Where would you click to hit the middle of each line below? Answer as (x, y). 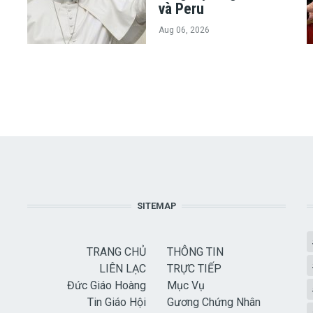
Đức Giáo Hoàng (106, 286)
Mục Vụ (185, 286)
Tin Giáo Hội (116, 303)
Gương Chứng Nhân (213, 303)
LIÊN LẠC (122, 269)
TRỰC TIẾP (194, 269)
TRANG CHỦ (116, 252)
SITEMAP (156, 206)
